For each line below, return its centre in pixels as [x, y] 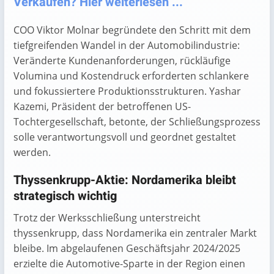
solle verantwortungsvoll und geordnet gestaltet [125, 137]
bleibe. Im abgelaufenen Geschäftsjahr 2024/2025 [127, 248]
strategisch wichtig [65, 196]
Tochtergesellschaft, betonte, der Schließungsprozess [137, 121]
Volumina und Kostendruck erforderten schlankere [131, 76]
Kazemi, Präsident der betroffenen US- [102, 106]
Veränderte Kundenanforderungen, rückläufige [122, 60]
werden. [32, 152]
